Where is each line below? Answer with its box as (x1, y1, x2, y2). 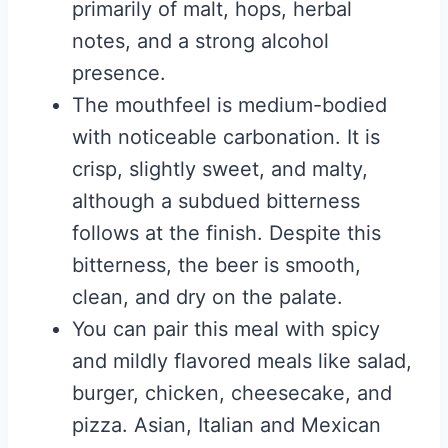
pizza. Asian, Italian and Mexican (72, 413, 381, 438)
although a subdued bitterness (72, 189, 360, 214)
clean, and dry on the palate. (72, 285, 343, 310)
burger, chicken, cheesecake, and (72, 381, 392, 406)
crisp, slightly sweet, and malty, (72, 157, 368, 182)
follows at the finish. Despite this (72, 221, 381, 246)
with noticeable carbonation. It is (72, 125, 380, 150)
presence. (72, 61, 166, 86)
